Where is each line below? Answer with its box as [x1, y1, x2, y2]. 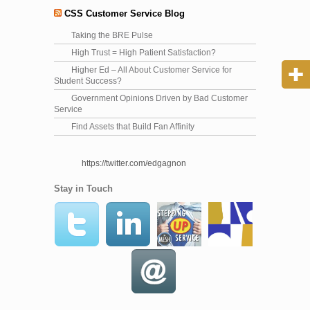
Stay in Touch [54, 183, 113, 194]
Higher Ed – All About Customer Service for [71, 65, 232, 75]
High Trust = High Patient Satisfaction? [71, 48, 216, 58]
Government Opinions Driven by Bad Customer [71, 93, 248, 104]
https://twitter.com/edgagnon [82, 158, 186, 169]
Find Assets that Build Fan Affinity [71, 122, 194, 132]
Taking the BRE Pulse [71, 30, 153, 41]
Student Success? [54, 76, 122, 86]
